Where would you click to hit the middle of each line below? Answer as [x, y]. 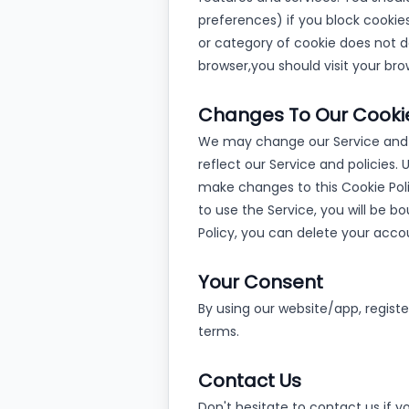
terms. [219, 331]
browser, [225, 66]
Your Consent [261, 282]
